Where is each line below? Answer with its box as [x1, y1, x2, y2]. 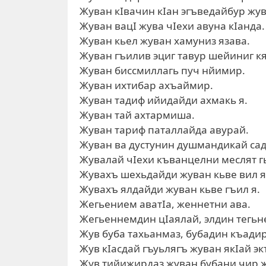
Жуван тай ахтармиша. [80, 108, 195, 122]
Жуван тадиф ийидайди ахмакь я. [80, 93, 248, 107]
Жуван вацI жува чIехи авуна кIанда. [80, 19, 265, 33]
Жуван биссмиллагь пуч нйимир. [80, 64, 245, 77]
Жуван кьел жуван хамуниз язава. [80, 34, 250, 47]
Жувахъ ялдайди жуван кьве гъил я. [80, 182, 260, 196]
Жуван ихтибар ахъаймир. [80, 78, 213, 92]
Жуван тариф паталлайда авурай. [80, 123, 249, 137]
